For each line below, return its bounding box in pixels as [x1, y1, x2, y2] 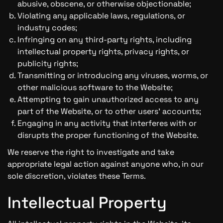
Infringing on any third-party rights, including [17, 34, 192, 45]
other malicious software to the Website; [17, 82, 173, 93]
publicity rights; [17, 58, 78, 69]
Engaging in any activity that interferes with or [17, 118, 197, 128]
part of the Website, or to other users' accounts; [17, 106, 201, 116]
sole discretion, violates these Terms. [7, 171, 146, 181]
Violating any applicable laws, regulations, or [17, 10, 185, 21]
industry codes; [17, 22, 77, 33]
